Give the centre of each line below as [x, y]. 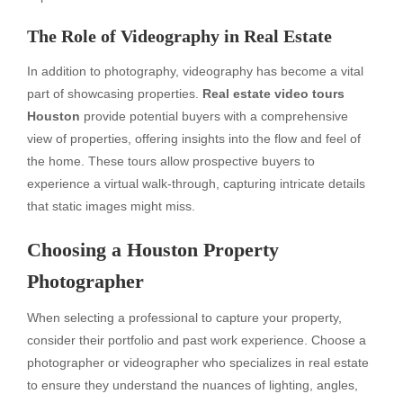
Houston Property [203, 249]
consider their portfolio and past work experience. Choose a [197, 340]
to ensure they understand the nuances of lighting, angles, [193, 385]
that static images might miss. [111, 206]
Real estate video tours [273, 93]
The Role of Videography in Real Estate [179, 36]
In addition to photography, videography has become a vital [195, 71]
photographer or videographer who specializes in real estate [198, 362]
